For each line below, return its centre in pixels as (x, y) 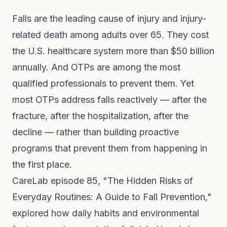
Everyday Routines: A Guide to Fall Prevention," (112, 197)
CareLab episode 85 (55, 181)
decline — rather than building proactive (96, 132)
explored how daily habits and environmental (106, 213)
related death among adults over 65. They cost (110, 35)
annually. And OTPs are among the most (96, 67)
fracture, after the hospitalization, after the (100, 116)
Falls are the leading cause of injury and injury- (109, 18)
